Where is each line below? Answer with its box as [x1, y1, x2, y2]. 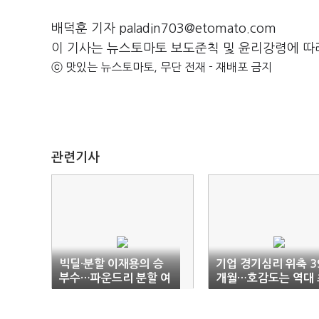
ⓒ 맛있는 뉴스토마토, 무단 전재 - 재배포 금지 [51, 61, 272, 73]
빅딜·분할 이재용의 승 [59, 258, 164, 269]
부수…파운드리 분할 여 [59, 273, 171, 283]
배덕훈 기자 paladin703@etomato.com [51, 22, 276, 35]
